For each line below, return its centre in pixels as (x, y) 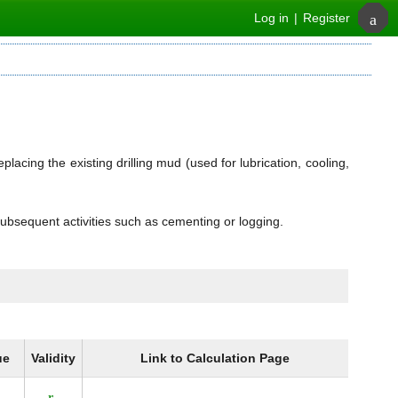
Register (326, 18)
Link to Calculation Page (215, 358)
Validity (53, 358)
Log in (271, 18)
